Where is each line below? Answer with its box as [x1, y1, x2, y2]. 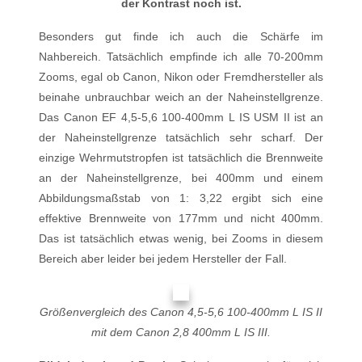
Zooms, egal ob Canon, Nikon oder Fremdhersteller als [39, 70, 323, 83]
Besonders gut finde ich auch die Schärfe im [39, 30, 323, 43]
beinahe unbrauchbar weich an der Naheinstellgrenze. [39, 90, 323, 103]
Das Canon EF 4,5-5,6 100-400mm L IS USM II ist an [39, 111, 323, 124]
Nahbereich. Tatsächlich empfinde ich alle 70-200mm [39, 50, 323, 63]
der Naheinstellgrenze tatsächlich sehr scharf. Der [39, 131, 323, 144]
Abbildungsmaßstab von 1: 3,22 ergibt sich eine [39, 192, 323, 204]
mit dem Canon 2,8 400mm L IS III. [91, 326, 271, 339]
